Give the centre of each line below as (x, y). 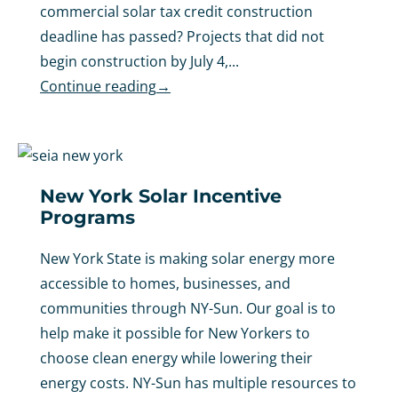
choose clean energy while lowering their (176, 358)
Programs (88, 218)
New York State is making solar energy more (187, 259)
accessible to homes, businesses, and (165, 284)
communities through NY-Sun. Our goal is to (188, 309)
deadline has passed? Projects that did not (182, 37)
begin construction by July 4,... (139, 62)
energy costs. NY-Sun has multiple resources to (198, 383)
